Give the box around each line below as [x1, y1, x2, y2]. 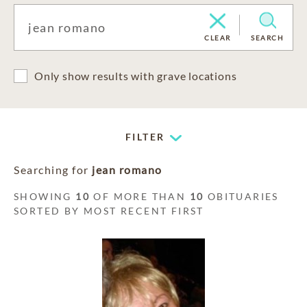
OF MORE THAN [90, 191, 190, 202]
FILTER [125, 131, 165, 143]
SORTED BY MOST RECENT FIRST [14, 205, 204, 217]
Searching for [14, 163, 92, 176]
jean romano [92, 163, 162, 176]
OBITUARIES [204, 191, 279, 202]
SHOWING [14, 191, 76, 202]
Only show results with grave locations [34, 69, 237, 82]
